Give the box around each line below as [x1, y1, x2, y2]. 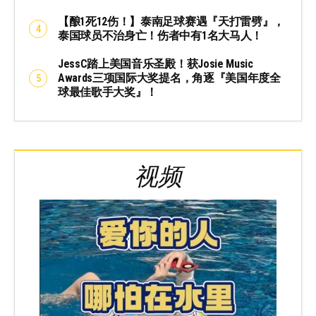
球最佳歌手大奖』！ [58, 85, 158, 99]
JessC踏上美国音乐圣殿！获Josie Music [58, 57, 253, 71]
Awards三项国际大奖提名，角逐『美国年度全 [58, 71, 281, 85]
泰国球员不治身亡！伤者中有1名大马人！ [58, 29, 262, 43]
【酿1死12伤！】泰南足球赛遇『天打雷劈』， [58, 15, 284, 29]
